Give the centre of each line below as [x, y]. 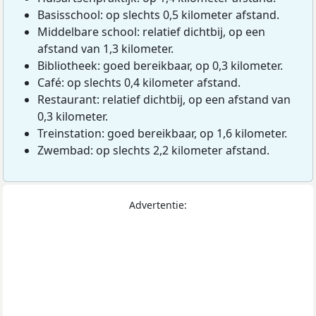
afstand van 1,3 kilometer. [105, 48]
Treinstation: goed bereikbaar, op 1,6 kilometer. [162, 133]
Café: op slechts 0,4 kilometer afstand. [139, 82]
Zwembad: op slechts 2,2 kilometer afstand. [153, 150]
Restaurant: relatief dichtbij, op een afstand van [164, 99]
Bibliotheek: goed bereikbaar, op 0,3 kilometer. [160, 65]
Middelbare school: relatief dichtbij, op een [151, 31]
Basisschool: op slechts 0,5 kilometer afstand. [158, 14]
